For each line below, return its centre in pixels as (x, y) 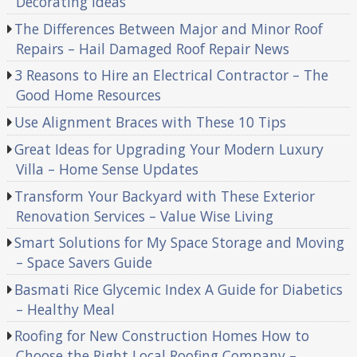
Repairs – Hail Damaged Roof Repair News (152, 48)
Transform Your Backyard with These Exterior (165, 196)
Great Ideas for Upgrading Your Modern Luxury (169, 149)
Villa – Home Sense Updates (107, 169)
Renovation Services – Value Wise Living (144, 216)
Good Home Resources (88, 95)
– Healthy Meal (65, 309)
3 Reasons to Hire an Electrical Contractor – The (172, 75)
